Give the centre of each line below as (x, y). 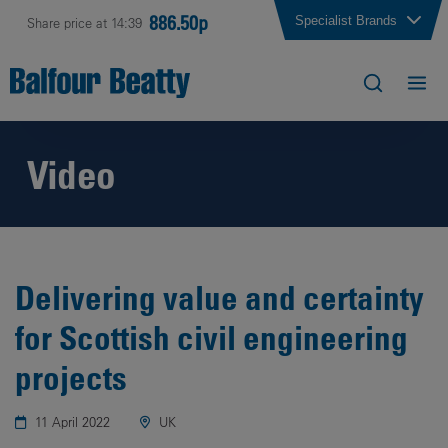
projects (71, 377)
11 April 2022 (70, 421)
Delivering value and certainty (219, 297)
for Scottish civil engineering (211, 337)
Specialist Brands (346, 20)
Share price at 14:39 (84, 22)
